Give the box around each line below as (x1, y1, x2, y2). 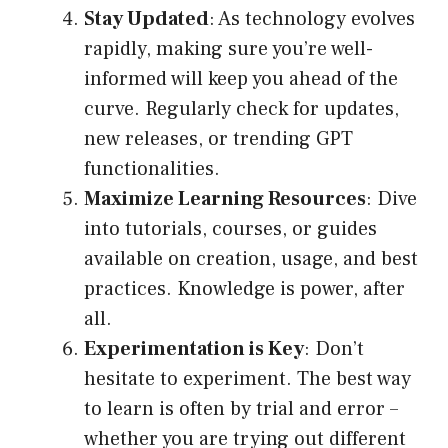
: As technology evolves (209, 6, 415, 33)
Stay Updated (84, 6, 209, 33)
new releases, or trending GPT (84, 126, 353, 153)
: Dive (366, 186, 417, 213)
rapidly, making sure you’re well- (84, 36, 373, 63)
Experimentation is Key (84, 336, 304, 363)
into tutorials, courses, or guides (84, 216, 377, 243)
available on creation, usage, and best (84, 246, 418, 273)
